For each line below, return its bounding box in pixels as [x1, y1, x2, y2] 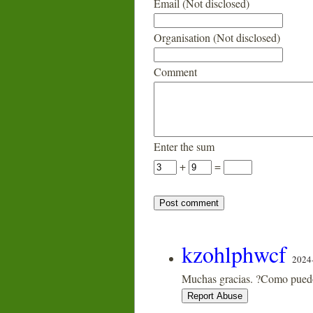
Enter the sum [154, 139, 214, 154]
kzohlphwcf [182, 239, 286, 269]
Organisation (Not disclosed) [154, 30, 280, 45]
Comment [154, 64, 197, 79]
